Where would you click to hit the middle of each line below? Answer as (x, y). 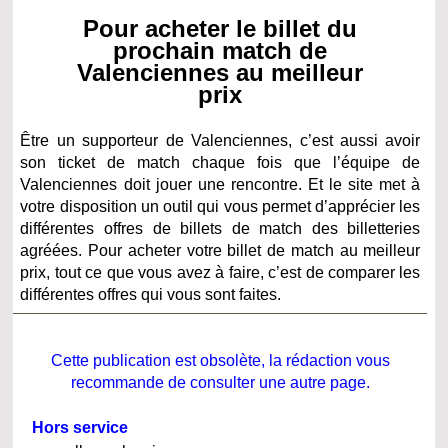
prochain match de (220, 50)
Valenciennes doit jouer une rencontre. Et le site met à (220, 184)
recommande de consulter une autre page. (220, 382)
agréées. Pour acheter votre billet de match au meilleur (220, 250)
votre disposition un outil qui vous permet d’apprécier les (220, 206)
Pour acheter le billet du (220, 28)
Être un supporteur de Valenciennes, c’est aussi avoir (220, 140)
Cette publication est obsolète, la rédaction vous (220, 360)
